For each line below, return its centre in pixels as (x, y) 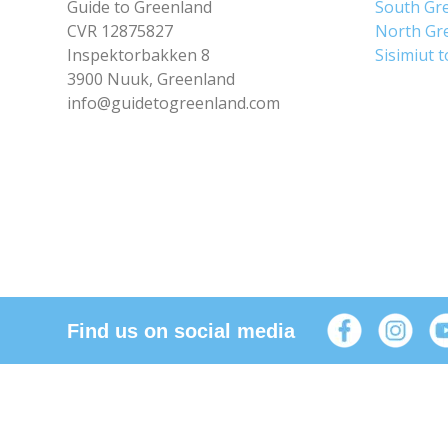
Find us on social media (181, 330)
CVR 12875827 (120, 31)
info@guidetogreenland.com (174, 103)
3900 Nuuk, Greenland (151, 79)
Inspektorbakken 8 (139, 55)
